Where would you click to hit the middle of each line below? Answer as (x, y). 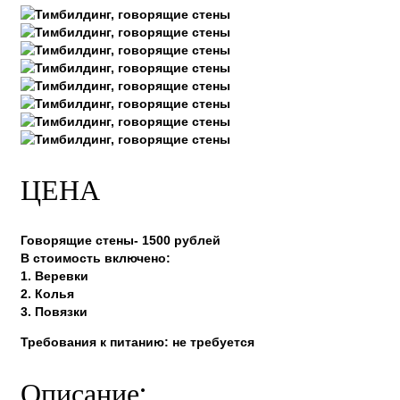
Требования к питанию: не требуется (137, 342)
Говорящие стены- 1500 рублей (121, 240)
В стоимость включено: (96, 258)
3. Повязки (54, 312)
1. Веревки (54, 276)
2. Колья (47, 294)
